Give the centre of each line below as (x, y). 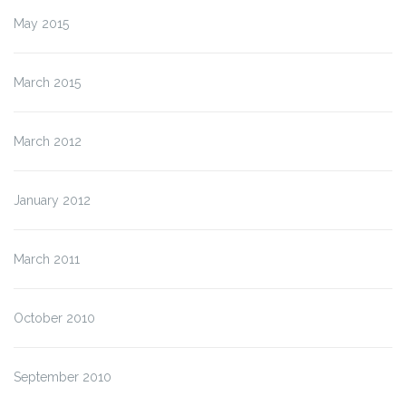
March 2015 (47, 82)
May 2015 (41, 23)
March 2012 (48, 141)
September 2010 (63, 377)
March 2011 (47, 259)
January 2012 (52, 200)
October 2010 (54, 318)
